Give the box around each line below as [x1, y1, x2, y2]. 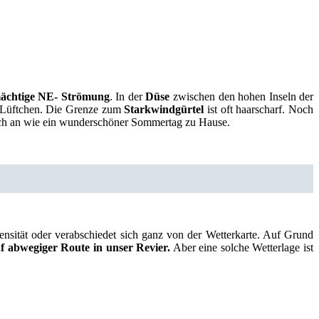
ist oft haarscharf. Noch [207, 103, 314, 115]
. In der [109, 90, 146, 103]
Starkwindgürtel [124, 103, 208, 115]
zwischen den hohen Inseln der [169, 90, 314, 103]
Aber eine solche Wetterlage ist [170, 241, 314, 253]
